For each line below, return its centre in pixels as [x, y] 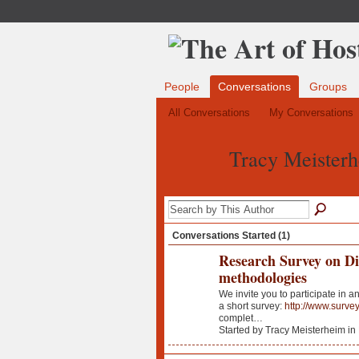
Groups [328, 87]
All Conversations [209, 113]
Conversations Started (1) [231, 235]
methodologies [262, 277]
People [182, 87]
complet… [240, 319]
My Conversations [312, 113]
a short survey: [251, 307]
